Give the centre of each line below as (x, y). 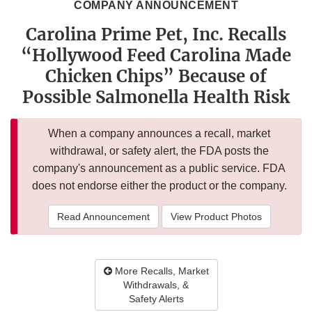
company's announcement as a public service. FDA (159, 169)
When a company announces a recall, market (159, 134)
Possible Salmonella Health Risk (156, 97)
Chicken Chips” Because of (156, 77)
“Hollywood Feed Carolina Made (156, 56)
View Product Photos (216, 217)
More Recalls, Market (160, 271)
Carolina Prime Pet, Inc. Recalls (156, 35)
